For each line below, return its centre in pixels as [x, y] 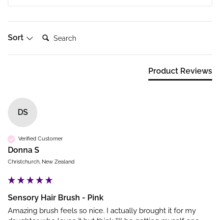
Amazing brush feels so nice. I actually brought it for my [102, 210]
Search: [52, 34]
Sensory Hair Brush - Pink [56, 197]
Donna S [24, 150]
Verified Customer [41, 139]
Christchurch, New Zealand [41, 162]
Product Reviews [180, 71]
